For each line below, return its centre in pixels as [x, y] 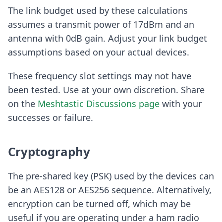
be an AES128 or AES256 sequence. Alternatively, [110, 190]
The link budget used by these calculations [98, 11]
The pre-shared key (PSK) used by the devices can [111, 176]
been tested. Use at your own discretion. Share [106, 90]
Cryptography [49, 152]
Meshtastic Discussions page [99, 104]
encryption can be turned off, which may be [99, 204]
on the [23, 104]
